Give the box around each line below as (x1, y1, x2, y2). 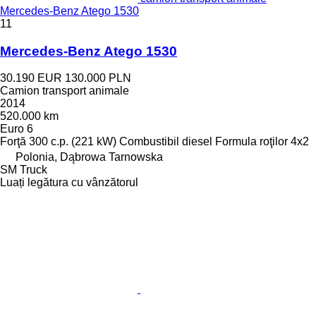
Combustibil (119, 135, 179, 148)
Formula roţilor (215, 135, 288, 148)
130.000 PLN (65, 72, 131, 85)
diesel (182, 135, 212, 148)
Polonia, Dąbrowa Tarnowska (16, 151, 163, 164)
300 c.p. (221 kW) (29, 135, 116, 148)
